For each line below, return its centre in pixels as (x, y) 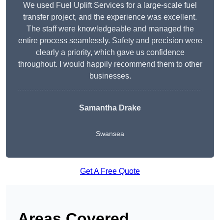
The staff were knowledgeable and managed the (110, 29)
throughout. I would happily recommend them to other (110, 64)
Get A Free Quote (110, 171)
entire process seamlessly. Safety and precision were (110, 41)
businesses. (110, 76)
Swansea (110, 134)
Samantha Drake (110, 108)
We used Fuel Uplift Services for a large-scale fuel (110, 5)
